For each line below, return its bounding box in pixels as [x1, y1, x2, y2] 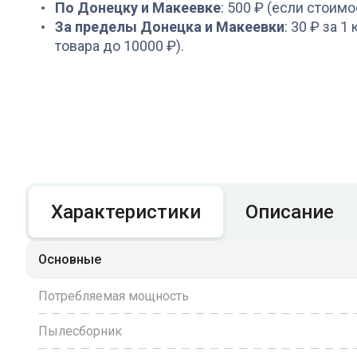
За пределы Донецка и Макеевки [55, 18, 284, 35]
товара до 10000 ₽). [55, 37, 184, 54]
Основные [38, 252, 101, 267]
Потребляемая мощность [38, 288, 189, 304]
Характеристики [51, 201, 201, 223]
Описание [245, 201, 334, 223]
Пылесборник [38, 324, 122, 339]
